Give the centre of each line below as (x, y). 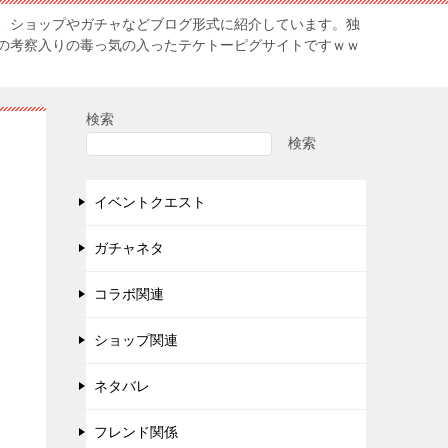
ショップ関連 (136, 339)
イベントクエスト (150, 201)
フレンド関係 (136, 431)
